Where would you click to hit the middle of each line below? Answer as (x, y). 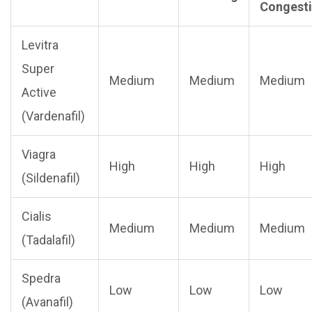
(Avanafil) (47, 302)
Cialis (37, 217)
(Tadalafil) (48, 240)
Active (39, 93)
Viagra (39, 155)
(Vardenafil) (53, 116)
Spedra (41, 279)
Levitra (40, 45)
